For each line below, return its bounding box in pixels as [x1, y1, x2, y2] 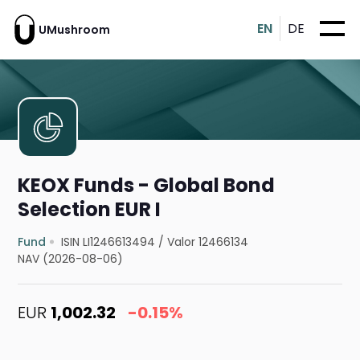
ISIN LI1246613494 [61, 234, 156, 251]
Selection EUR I [18, 196, 162, 223]
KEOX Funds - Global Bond [18, 172, 276, 199]
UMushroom [39, 21, 110, 38]
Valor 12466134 [167, 234, 249, 251]
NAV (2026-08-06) [18, 251, 124, 268]
